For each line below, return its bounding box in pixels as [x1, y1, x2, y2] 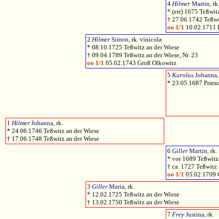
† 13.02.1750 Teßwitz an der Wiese [87, 198, 179, 206]
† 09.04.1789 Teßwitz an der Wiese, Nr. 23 [87, 51, 198, 59]
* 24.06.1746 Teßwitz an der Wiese [7, 127, 99, 135]
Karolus [172, 71, 194, 79]
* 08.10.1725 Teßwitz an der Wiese [87, 44, 179, 51]
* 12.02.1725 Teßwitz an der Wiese [87, 191, 179, 198]
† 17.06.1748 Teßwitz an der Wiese [7, 135, 99, 143]
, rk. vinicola [129, 36, 162, 44]
